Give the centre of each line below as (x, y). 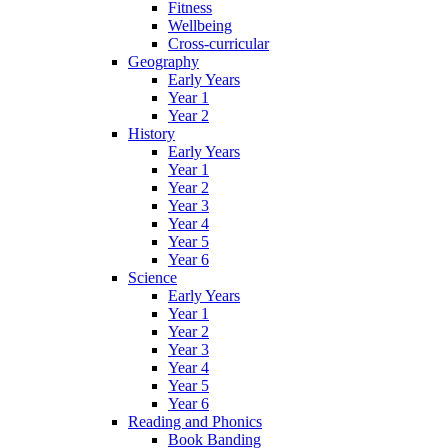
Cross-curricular (218, 44)
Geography (163, 62)
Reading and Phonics (195, 422)
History (151, 134)
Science (152, 278)
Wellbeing (200, 26)
